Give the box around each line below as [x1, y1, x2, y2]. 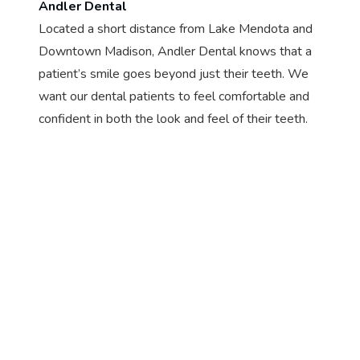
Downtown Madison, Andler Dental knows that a [39, 42, 312, 60]
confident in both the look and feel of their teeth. [39, 109, 308, 128]
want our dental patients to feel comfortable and [39, 87, 309, 105]
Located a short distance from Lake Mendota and [39, 19, 313, 38]
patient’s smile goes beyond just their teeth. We [39, 64, 309, 83]
